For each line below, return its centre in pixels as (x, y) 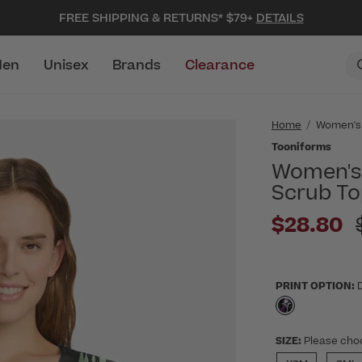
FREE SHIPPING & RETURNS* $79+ (157, 18)
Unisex (66, 65)
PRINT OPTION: (315, 286)
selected (313, 314)
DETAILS (280, 18)
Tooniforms (301, 147)
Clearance (220, 65)
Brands (137, 65)
